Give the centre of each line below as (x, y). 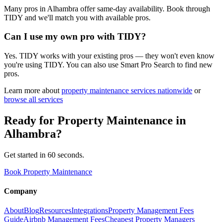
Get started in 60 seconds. (44, 155)
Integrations (90, 211)
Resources (55, 211)
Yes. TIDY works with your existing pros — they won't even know (109, 56)
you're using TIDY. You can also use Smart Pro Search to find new (108, 65)
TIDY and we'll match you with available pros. (77, 17)
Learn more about (32, 91)
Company (21, 191)
